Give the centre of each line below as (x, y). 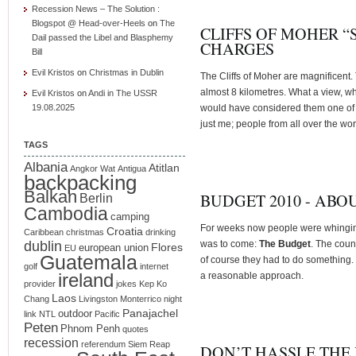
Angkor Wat (93, 168)
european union (114, 248)
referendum (103, 344)
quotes (135, 329)
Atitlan (164, 167)
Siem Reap (149, 344)
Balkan (50, 196)
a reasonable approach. (252, 275)
